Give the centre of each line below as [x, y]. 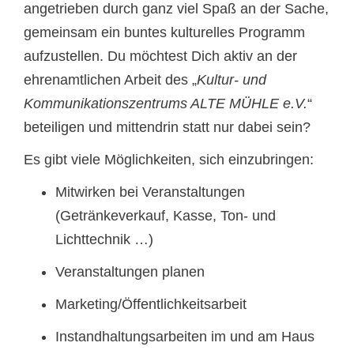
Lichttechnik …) [104, 239]
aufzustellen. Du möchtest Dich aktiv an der [160, 56]
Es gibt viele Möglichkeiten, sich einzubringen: [169, 159]
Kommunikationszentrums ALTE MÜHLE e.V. [166, 103]
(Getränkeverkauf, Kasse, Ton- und [166, 215]
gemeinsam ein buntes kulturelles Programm [164, 32]
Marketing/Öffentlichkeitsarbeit [151, 304]
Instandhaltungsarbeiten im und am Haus [185, 336]
